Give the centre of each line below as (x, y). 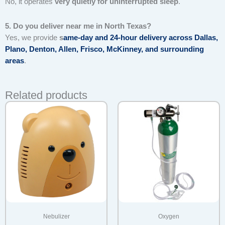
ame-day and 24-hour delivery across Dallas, (141, 37)
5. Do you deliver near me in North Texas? (78, 26)
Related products (46, 95)
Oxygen (169, 217)
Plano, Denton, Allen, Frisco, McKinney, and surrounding (104, 49)
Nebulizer (56, 217)
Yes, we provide (32, 37)
